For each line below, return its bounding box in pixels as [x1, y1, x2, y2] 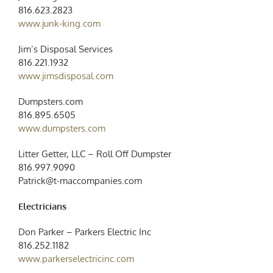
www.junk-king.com [18, 17, 101, 29]
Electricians [18, 200, 66, 212]
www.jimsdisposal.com [18, 69, 113, 82]
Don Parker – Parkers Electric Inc [18, 225, 151, 238]
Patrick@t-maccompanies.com [18, 174, 142, 186]
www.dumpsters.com [18, 122, 105, 134]
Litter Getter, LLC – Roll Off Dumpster [18, 147, 171, 160]
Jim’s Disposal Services [18, 43, 113, 55]
